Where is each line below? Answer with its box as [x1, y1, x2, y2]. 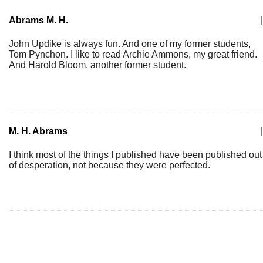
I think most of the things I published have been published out [9, 150, 262, 160]
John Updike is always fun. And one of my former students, [9, 39, 251, 49]
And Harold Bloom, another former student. [9, 60, 186, 70]
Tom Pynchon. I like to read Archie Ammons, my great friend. [9, 49, 257, 59]
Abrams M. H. [9, 15, 68, 25]
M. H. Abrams [9, 126, 68, 136]
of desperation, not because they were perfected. [9, 160, 210, 170]
